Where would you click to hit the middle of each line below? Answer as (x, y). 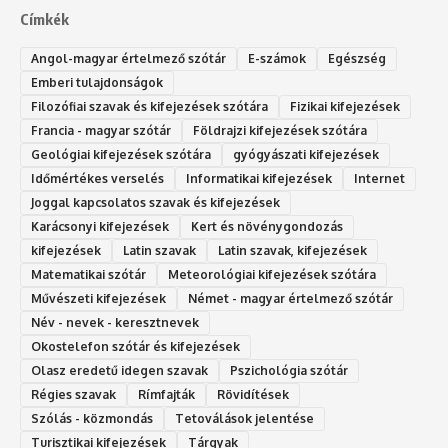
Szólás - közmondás (92, 419)
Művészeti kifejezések (98, 299)
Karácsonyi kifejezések (100, 227)
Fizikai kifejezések (345, 107)
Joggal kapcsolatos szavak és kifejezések (155, 203)
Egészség (357, 59)
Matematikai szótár (88, 275)
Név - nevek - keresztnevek (115, 323)
